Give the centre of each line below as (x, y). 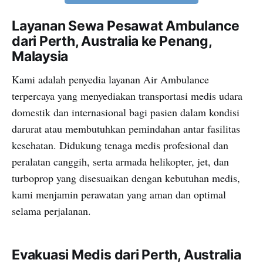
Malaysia (40, 57)
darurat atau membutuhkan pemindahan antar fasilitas (126, 129)
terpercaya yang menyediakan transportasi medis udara (127, 96)
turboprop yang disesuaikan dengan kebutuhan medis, (126, 178)
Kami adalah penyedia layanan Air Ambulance (110, 80)
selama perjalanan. (51, 211)
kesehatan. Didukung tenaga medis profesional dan (120, 145)
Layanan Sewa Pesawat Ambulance (126, 26)
